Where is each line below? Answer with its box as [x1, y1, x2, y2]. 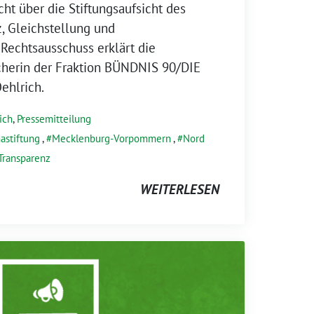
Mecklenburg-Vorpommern [52, 131, 171, 145]
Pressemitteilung [17, 111, 91, 125]
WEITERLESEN [140, 180, 219, 198]
